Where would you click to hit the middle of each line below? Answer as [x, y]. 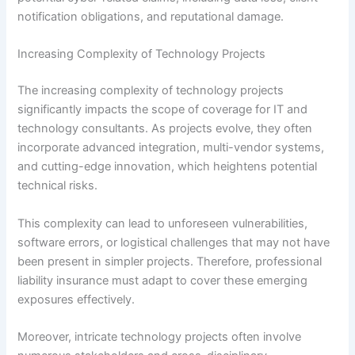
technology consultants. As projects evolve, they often [165, 129]
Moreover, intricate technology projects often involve [160, 336]
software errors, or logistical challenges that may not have [174, 242]
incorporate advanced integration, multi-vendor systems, [171, 148]
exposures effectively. [76, 299]
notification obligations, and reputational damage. [151, 16]
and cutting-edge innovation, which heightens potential [168, 167]
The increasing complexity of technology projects [151, 91]
